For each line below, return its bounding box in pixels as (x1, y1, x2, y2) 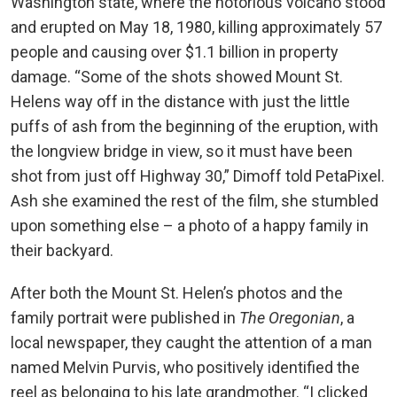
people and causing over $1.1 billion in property (11, 42, 339, 61)
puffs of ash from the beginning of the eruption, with (11, 116, 378, 136)
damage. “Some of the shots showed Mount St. (11, 66, 343, 86)
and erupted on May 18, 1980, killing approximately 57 (11, 17, 382, 36)
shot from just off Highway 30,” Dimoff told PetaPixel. (11, 166, 385, 185)
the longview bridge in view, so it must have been (11, 141, 353, 160)
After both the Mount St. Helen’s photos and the (11, 283, 343, 302)
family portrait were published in (11, 307, 239, 327)
